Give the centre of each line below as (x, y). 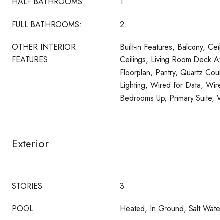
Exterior (30, 143)
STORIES (27, 186)
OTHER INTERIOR (44, 47)
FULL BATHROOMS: (47, 24)
